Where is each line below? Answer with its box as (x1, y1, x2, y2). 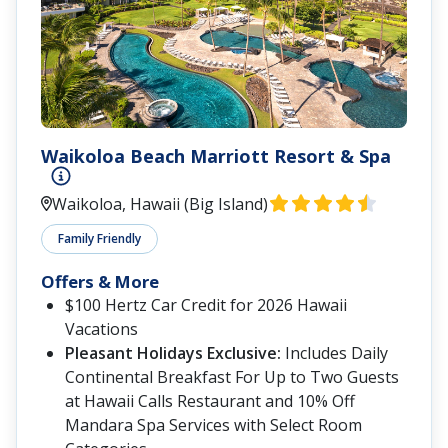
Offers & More (41, 269, 159, 293)
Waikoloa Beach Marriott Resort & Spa (41, 143, 391, 168)
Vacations (65, 317, 138, 340)
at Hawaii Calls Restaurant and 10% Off (65, 389, 355, 412)
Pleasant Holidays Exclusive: (65, 341, 281, 364)
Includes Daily (281, 341, 388, 364)
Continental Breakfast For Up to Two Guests (65, 365, 399, 388)
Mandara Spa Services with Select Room (65, 413, 362, 436)
